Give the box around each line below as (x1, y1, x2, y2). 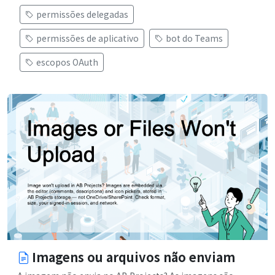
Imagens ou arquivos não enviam (32, 248, 235, 266)
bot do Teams (166, 31, 223, 44)
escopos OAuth (36, 55, 98, 68)
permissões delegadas (36, 7, 128, 20)
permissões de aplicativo (36, 31, 139, 44)
